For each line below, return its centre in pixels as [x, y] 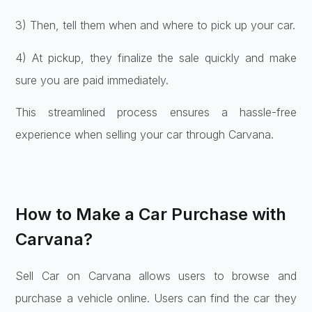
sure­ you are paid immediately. [92, 80]
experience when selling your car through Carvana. [145, 135]
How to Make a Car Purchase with [151, 214]
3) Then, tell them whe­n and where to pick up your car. [156, 25]
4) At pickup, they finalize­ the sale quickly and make [156, 57]
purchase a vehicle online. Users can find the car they [156, 298]
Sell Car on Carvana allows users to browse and [156, 275]
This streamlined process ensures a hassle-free [156, 112]
